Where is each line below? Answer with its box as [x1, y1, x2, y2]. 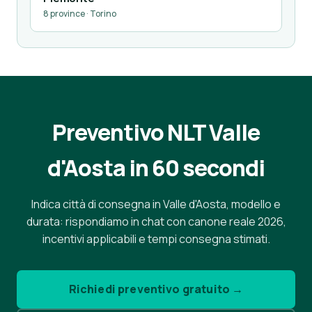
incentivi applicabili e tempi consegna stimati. [42, 231, 270, 247]
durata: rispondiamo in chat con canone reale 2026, [26, 214, 286, 229]
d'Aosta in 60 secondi [47, 153, 265, 183]
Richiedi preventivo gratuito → [68, 281, 244, 297]
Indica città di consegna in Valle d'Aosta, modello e [31, 196, 281, 212]
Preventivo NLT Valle [52, 117, 260, 148]
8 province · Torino [43, 8, 116, 19]
